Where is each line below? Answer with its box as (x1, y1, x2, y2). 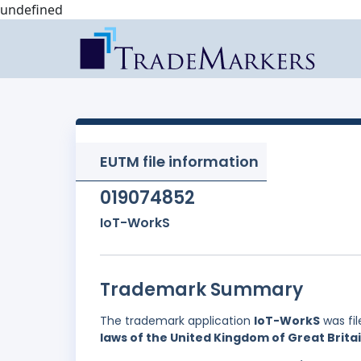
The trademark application (100, 313, 254, 329)
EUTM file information (100, 151, 259, 172)
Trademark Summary (100, 277, 303, 302)
